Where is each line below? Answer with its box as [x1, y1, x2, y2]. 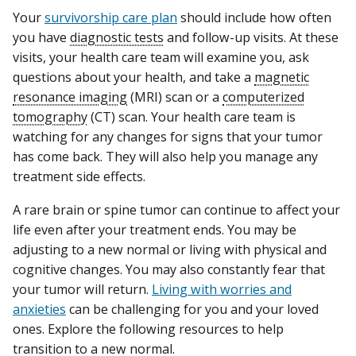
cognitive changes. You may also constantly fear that [13, 260, 325, 278]
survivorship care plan [44, 9, 177, 27]
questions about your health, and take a [13, 68, 254, 87]
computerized [222, 88, 304, 106]
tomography [13, 108, 87, 126]
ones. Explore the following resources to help [13, 319, 284, 338]
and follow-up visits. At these [164, 29, 339, 47]
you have [13, 29, 70, 47]
